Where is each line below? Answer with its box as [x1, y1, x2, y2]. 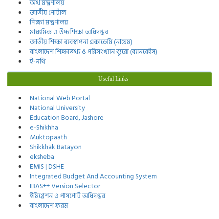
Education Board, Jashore [27, 112, 104, 123]
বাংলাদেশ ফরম [27, 200, 68, 211]
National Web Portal [27, 92, 90, 104]
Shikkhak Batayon [27, 141, 82, 153]
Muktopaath [27, 131, 67, 143]
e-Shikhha [27, 122, 58, 133]
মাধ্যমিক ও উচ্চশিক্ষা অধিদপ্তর [27, 26, 108, 38]
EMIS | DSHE [27, 161, 64, 172]
